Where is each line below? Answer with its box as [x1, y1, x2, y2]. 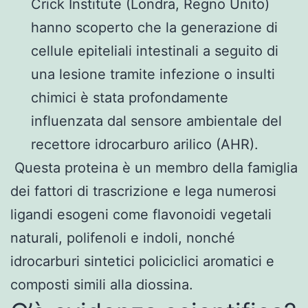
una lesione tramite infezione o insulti [31, 65, 275, 82]
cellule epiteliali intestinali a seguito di [31, 42, 278, 59]
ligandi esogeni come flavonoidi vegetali [10, 206, 272, 223]
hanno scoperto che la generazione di [31, 19, 278, 36]
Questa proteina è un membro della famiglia [10, 159, 298, 176]
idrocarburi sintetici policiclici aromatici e [10, 252, 274, 269]
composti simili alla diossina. [10, 276, 193, 293]
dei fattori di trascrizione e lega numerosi [10, 182, 276, 199]
